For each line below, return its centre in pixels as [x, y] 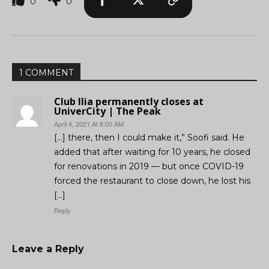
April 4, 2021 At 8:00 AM [89, 124]
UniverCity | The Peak [107, 111]
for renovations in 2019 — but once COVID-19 [149, 167]
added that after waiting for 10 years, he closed [152, 152]
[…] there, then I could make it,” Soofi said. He [149, 138]
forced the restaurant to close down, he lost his [152, 181]
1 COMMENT [46, 73]
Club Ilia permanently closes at [129, 102]
